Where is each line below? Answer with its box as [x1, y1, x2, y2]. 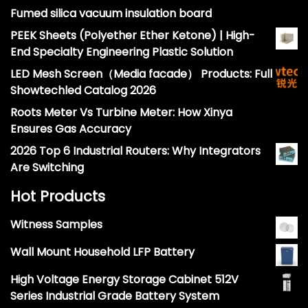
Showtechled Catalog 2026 [10, 82, 156, 98]
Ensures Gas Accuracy [10, 120, 131, 137]
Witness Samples [10, 216, 102, 232]
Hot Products [10, 186, 105, 206]
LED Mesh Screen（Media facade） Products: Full [10, 65, 272, 82]
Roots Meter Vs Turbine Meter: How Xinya [10, 104, 232, 120]
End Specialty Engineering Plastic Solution [10, 43, 233, 60]
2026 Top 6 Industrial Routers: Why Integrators [10, 142, 261, 159]
